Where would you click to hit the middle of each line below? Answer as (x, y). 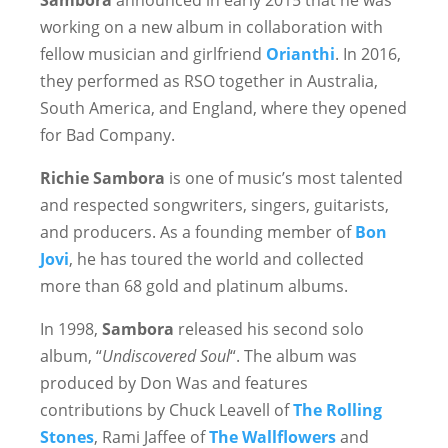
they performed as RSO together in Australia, (209, 81)
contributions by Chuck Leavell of (166, 410)
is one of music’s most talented (284, 178)
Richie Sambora (102, 178)
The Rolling (337, 410)
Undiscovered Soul (166, 356)
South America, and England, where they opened (223, 108)
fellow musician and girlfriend (153, 54)
